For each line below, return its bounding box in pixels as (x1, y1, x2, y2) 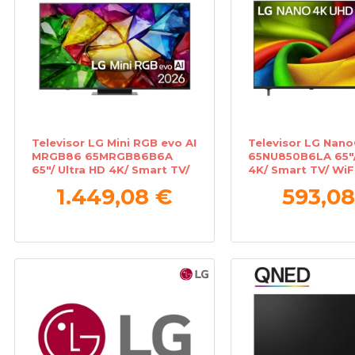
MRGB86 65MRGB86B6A (32, 149, 174, 162)
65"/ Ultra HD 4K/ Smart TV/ (32, 162, 190, 176)
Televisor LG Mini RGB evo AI (32, 136, 197, 149)
